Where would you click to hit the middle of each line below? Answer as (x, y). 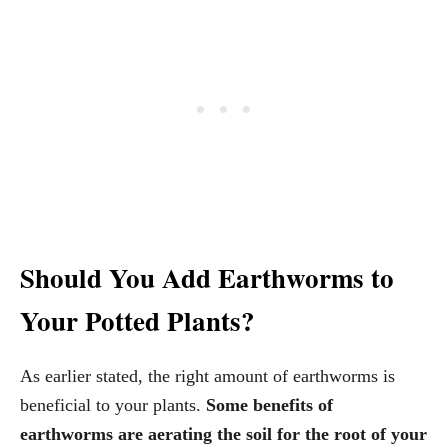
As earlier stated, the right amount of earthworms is (207, 376)
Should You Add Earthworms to (207, 278)
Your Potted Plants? (137, 321)
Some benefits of (269, 405)
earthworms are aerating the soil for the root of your (223, 434)
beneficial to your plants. (113, 405)
